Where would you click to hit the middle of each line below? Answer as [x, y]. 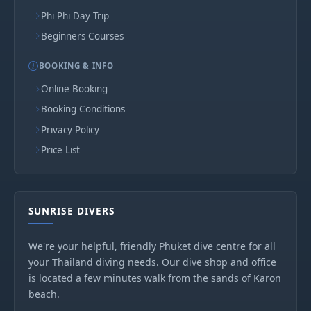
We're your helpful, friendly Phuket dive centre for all [152, 246]
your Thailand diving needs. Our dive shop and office [152, 262]
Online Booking [74, 89]
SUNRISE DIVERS [72, 211]
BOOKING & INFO [76, 66]
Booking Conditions [83, 109]
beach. [44, 294]
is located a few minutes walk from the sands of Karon [155, 278]
